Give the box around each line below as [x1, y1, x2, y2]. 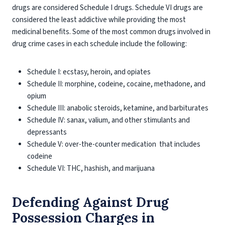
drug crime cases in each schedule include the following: [12, 39, 187, 49]
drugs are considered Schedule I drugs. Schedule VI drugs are [12, 3, 203, 13]
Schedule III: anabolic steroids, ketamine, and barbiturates [27, 103, 208, 114]
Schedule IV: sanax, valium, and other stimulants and [27, 115, 190, 126]
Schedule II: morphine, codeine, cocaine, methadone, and [27, 79, 205, 89]
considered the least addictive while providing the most [12, 15, 186, 25]
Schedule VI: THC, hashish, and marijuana [27, 163, 155, 174]
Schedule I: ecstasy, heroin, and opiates [27, 67, 151, 77]
